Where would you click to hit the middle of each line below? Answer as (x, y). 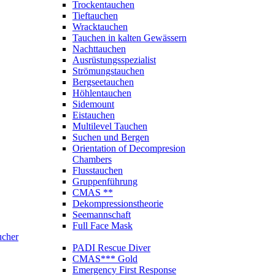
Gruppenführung (105, 181)
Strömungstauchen (108, 71)
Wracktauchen (100, 27)
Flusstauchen (98, 170)
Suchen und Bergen (111, 137)
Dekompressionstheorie (118, 203)
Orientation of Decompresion (129, 148)
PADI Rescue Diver (111, 248)
